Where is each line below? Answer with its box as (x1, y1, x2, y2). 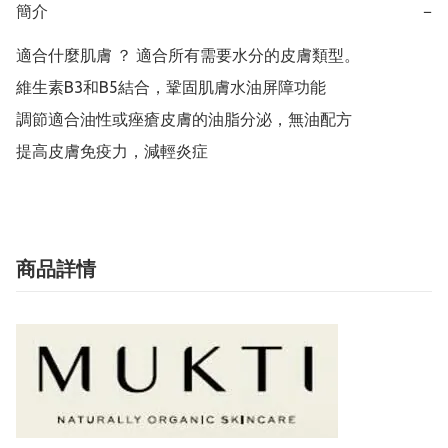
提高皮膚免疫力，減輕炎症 (16, 142, 208, 161)
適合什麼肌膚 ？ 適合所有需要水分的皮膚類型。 (16, 46, 364, 65)
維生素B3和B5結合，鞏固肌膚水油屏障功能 (16, 78, 326, 97)
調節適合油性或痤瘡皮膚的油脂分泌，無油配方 (16, 110, 352, 129)
